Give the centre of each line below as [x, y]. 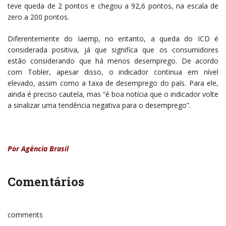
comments [25, 215]
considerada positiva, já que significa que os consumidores [113, 50]
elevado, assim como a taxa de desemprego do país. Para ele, [113, 83]
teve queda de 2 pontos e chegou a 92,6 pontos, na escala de [113, 6]
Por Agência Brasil [38, 149]
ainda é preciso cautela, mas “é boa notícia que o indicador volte [113, 94]
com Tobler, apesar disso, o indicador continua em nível [113, 72]
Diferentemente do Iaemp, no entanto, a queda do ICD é [113, 39]
